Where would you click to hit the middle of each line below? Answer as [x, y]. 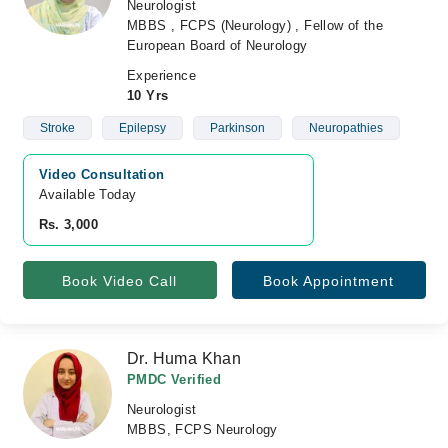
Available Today [87, 194]
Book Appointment [328, 281]
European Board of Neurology [217, 45]
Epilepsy [142, 128]
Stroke [57, 128]
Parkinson [237, 128]
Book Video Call [119, 281]
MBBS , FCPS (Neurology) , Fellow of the [255, 25]
